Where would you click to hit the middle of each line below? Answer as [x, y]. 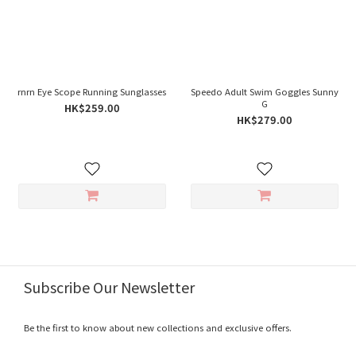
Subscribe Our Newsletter [109, 287]
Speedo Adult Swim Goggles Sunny [264, 91]
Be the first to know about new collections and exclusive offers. [159, 327]
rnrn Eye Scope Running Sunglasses [92, 91]
